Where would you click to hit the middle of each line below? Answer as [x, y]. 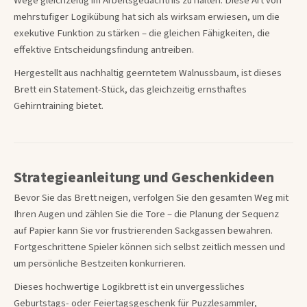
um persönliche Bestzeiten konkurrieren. [100, 264]
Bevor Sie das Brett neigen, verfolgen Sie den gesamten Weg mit [151, 198]
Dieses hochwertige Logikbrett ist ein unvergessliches [129, 286]
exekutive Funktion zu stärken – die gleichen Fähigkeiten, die [142, 33]
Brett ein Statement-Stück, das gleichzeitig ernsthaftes [130, 89]
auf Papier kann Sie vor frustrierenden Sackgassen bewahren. [143, 231]
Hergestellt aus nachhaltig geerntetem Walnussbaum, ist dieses [148, 73]
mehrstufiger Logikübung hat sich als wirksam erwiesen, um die [147, 17]
